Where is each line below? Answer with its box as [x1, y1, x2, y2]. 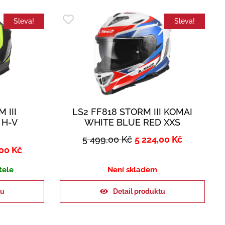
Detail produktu [113, 187, 165, 196]
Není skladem [107, 165, 158, 175]
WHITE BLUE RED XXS [84, 117, 181, 128]
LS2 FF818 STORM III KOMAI [72, 106, 193, 118]
